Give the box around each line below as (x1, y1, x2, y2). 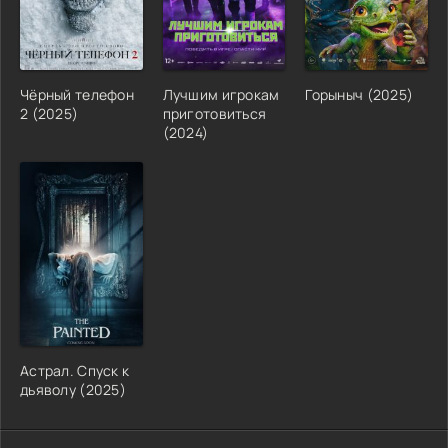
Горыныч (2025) (305, 84, 414, 104)
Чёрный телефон (20, 84, 134, 104)
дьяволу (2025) (20, 379, 126, 399)
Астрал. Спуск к (20, 360, 130, 380)
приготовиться (162, 103, 267, 123)
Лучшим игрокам (162, 84, 280, 104)
